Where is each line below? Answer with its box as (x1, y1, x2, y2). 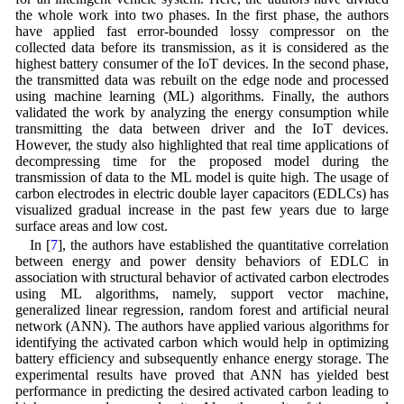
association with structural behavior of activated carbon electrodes (14, 270, 390, 286)
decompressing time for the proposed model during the (14, 153, 390, 170)
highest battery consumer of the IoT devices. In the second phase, (14, 56, 390, 72)
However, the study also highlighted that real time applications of (14, 137, 390, 153)
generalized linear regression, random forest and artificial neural (14, 302, 390, 318)
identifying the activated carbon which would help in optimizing (14, 335, 390, 351)
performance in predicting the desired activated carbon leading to (14, 383, 390, 399)
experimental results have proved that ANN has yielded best (14, 367, 390, 383)
